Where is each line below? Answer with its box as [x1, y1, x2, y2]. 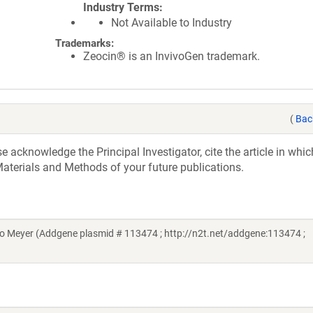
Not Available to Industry [111, 16, 232, 29]
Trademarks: [55, 37, 114, 50]
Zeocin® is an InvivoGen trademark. [83, 50, 260, 63]
